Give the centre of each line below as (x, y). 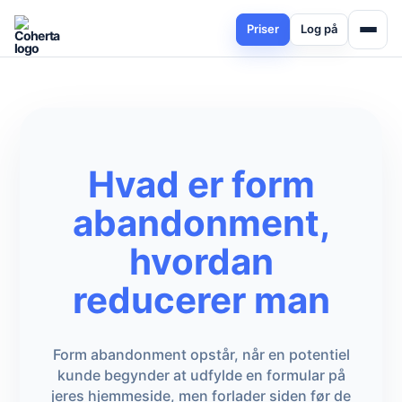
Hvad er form (201, 184)
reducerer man (201, 300)
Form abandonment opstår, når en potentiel (201, 354)
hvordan (201, 262)
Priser (263, 29)
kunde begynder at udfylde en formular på (201, 375)
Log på (319, 29)
